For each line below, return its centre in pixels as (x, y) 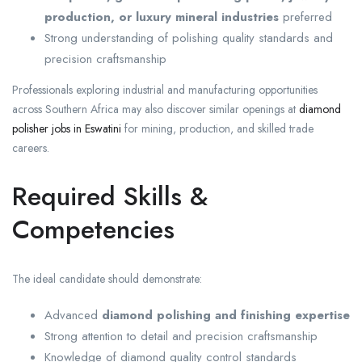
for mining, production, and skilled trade (217, 129)
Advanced (73, 316)
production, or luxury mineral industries (162, 17)
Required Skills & (110, 197)
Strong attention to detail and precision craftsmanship (181, 337)
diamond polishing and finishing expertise (226, 316)
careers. (31, 148)
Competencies (93, 230)
